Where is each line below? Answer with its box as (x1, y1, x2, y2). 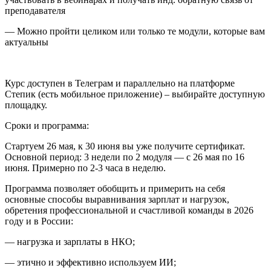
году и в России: (5, 215, 73, 226)
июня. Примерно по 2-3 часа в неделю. (5, 162, 166, 173)
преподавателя (5, 5, 65, 16)
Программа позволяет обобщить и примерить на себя (5, 183, 225, 194)
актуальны (5, 36, 48, 47)
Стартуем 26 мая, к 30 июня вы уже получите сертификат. (5, 140, 245, 151)
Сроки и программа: (5, 120, 89, 131)
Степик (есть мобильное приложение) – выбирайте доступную (5, 88, 265, 99)
